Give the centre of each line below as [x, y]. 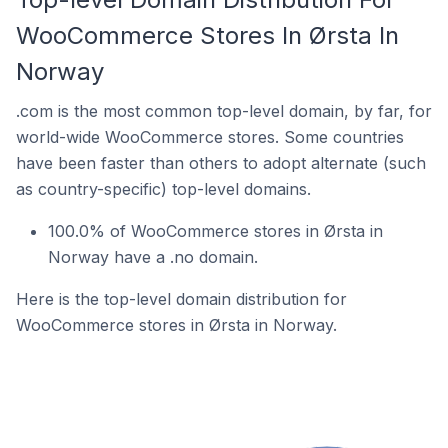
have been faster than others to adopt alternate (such [221, 163]
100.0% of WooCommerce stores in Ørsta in [215, 231]
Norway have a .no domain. [153, 257]
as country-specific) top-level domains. [163, 189]
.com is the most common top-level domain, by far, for [224, 111]
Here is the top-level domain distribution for [181, 299]
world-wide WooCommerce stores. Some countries [210, 137]
